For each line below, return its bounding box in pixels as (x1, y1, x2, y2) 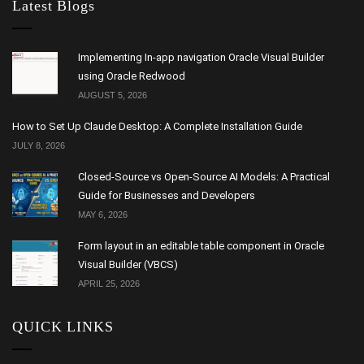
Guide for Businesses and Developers (78, 189, 255, 201)
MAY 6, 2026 (78, 210, 128, 219)
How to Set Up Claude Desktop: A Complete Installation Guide (12, 120, 302, 132)
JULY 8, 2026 (12, 141, 65, 150)
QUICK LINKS (12, 318, 114, 335)
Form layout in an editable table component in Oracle (78, 240, 324, 252)
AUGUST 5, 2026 (78, 90, 147, 100)
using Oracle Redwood (78, 70, 185, 82)
